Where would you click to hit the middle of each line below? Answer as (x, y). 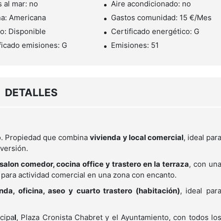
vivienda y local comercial (137, 138)
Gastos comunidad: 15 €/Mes (162, 18)
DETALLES (31, 93)
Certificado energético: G (155, 32)
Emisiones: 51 (135, 45)
